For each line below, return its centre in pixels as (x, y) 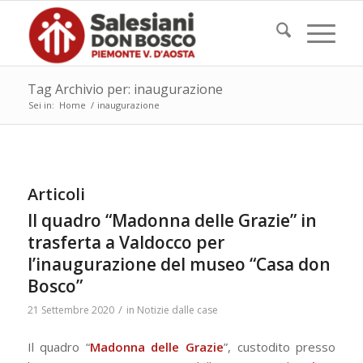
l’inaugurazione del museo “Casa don (179, 264)
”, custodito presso (280, 346)
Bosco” (55, 286)
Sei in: (41, 105)
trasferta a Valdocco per (126, 242)
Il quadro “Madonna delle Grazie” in (172, 220)
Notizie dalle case (177, 310)
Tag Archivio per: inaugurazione (125, 89)
